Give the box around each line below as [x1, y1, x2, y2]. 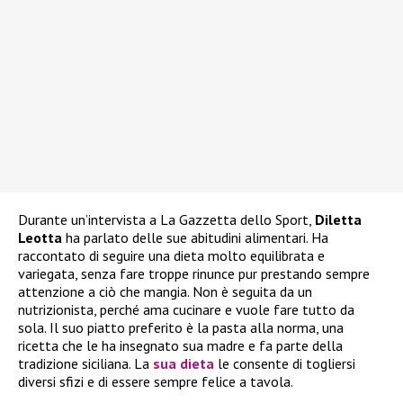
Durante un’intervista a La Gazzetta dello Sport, [18, 210, 315, 229]
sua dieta [153, 354, 214, 373]
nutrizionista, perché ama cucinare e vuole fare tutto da [18, 300, 354, 319]
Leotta [18, 228, 62, 247]
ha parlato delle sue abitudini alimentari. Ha [62, 228, 328, 247]
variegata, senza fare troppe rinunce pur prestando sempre [18, 264, 370, 283]
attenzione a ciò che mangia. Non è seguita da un [18, 282, 312, 301]
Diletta [315, 210, 362, 229]
